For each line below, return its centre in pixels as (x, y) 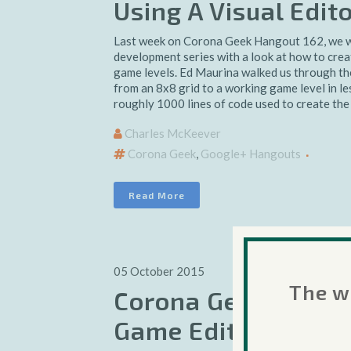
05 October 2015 (159, 271)
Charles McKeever (173, 133)
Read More (157, 195)
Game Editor (188, 330)
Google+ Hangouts (251, 154)
